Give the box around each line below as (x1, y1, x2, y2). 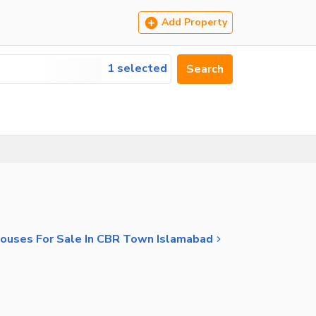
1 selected (107, 61, 167, 76)
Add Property (162, 16, 227, 29)
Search (186, 61, 224, 77)
